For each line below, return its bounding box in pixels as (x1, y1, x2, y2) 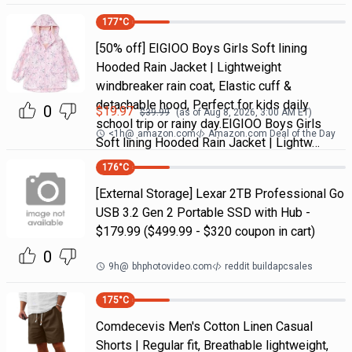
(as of (175, 107, 203, 118)
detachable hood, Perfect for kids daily (95, 97, 309, 112)
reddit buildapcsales (224, 261, 313, 272)
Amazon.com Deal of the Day (207, 128, 335, 139)
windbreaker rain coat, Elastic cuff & (95, 79, 291, 93)
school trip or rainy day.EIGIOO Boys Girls (95, 116, 321, 131)
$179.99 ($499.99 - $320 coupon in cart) (95, 224, 315, 239)
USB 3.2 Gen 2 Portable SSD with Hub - (95, 205, 310, 220)
